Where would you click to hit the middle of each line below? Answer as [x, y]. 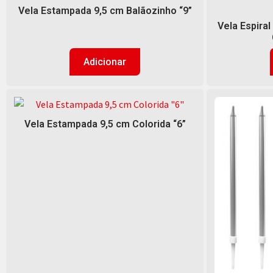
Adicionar [105, 62]
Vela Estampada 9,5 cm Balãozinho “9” [105, 10]
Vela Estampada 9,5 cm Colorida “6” [105, 124]
